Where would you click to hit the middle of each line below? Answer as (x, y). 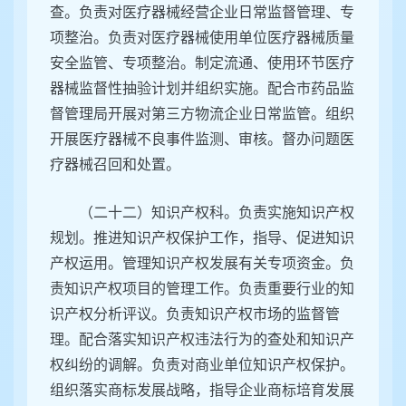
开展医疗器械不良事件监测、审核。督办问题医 (202, 140)
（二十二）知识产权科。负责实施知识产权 (217, 213)
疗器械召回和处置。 (115, 165)
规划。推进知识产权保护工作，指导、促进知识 (202, 238)
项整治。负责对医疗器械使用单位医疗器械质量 (202, 38)
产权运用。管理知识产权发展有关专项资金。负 (202, 264)
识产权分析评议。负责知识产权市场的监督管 (195, 314)
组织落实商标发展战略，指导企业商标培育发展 (202, 391)
